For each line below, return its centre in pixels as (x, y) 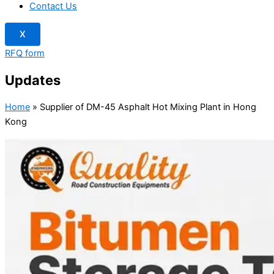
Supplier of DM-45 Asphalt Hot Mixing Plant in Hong (148, 107)
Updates (33, 80)
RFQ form (25, 53)
